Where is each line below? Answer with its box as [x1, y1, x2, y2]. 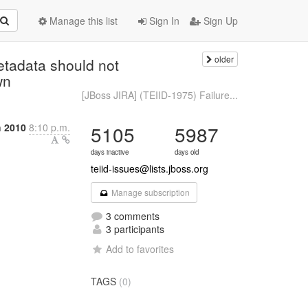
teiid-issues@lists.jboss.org [91, 162, 209, 175]
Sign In [146, 14, 179, 27]
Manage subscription [109, 186, 190, 198]
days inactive [91, 147, 129, 157]
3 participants [103, 222, 165, 236]
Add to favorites [106, 242, 175, 256]
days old [175, 147, 199, 157]
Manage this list [47, 14, 118, 27]
